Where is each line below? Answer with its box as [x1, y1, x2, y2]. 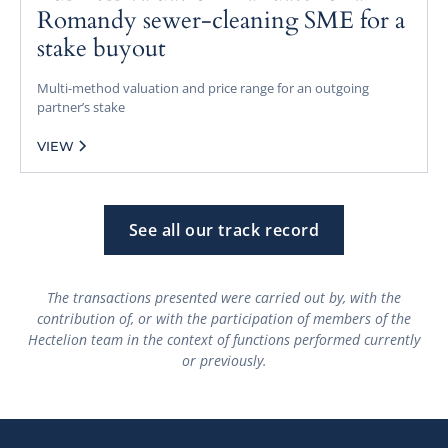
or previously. [181, 350, 267, 370]
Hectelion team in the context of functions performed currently [28, 329, 420, 349]
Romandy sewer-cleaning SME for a [37, 3, 405, 37]
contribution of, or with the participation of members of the [37, 308, 411, 328]
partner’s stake [37, 97, 125, 116]
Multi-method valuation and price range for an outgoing [37, 78, 369, 97]
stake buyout [37, 31, 166, 65]
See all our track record [128, 218, 320, 241]
